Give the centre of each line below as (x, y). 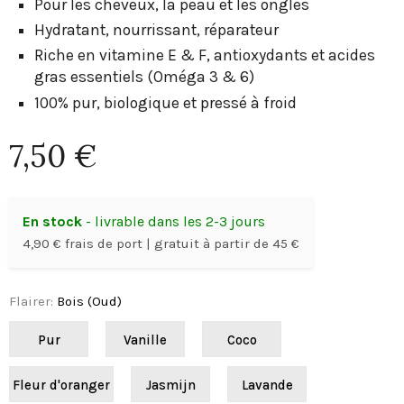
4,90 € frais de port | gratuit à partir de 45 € (161, 243)
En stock (52, 221)
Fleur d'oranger (61, 385)
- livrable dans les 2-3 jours (174, 221)
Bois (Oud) (89, 301)
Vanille (145, 340)
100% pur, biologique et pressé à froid (166, 102)
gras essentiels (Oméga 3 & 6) (145, 77)
